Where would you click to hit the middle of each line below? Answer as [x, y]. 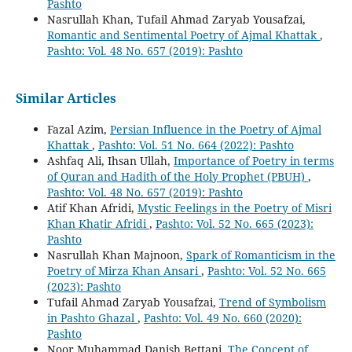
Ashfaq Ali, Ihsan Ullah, [110, 160]
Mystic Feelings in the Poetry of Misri [234, 207]
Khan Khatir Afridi [98, 223]
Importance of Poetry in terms [253, 160]
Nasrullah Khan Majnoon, [116, 255]
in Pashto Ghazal [92, 317]
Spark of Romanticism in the [260, 255]
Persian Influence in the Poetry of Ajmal [215, 129]
